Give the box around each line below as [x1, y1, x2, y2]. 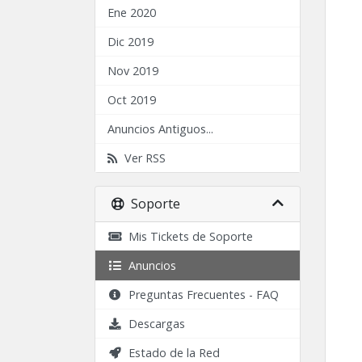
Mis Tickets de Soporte [122, 229, 253, 244]
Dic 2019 [107, 34, 154, 49]
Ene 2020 [107, 5, 156, 20]
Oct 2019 [107, 92, 156, 107]
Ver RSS [118, 150, 166, 166]
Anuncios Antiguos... [107, 121, 213, 137]
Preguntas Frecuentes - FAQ [122, 287, 279, 302]
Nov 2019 [107, 63, 158, 78]
